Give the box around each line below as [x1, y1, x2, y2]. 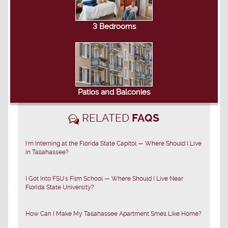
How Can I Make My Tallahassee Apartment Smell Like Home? [25, 210, 202, 217]
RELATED [79, 111, 132, 124]
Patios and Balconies [78, 87, 150, 97]
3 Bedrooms [92, 21, 136, 31]
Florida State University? [25, 183, 94, 191]
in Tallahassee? [25, 148, 69, 156]
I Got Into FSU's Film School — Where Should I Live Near [25, 175, 183, 182]
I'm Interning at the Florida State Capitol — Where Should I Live [25, 139, 202, 147]
